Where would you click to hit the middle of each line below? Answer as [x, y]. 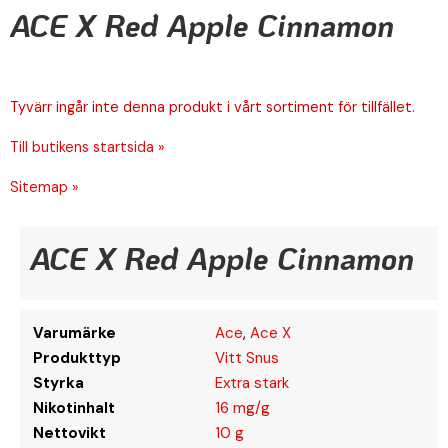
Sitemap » [44, 187]
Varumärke [74, 332]
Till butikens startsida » [87, 147]
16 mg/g [242, 407]
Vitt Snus [247, 357]
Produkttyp [77, 357]
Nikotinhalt [74, 407]
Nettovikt [69, 432]
